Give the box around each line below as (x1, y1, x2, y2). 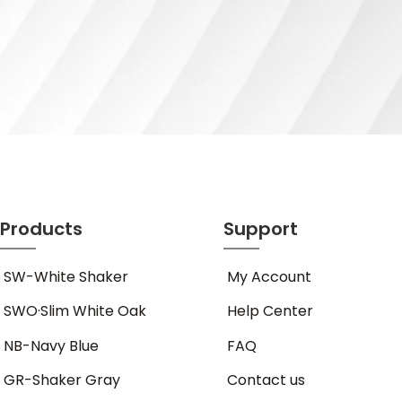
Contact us (226, 370, 305, 391)
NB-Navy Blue (4, 335, 100, 356)
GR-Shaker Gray (4, 370, 121, 391)
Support (223, 215, 298, 241)
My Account (226, 266, 311, 287)
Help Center (226, 301, 313, 322)
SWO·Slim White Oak (4, 301, 147, 322)
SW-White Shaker (4, 266, 129, 287)
